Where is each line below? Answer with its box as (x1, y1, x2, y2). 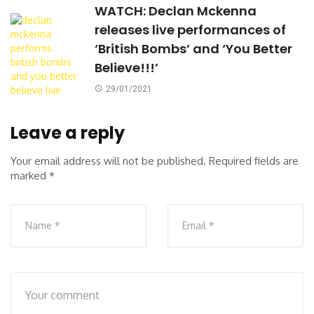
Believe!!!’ (95, 58, 158, 76)
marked (11, 168, 49, 182)
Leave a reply (11, 121, 125, 144)
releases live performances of (95, 20, 286, 39)
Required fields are (209, 153, 299, 168)
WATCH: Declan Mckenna (95, 1, 257, 20)
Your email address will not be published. (11, 153, 206, 168)
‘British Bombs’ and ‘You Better (95, 39, 292, 57)
